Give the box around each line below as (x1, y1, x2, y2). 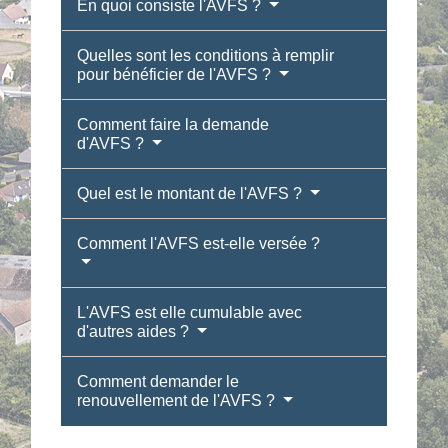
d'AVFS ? (77, 135, 149, 153)
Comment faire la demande (77, 116, 270, 134)
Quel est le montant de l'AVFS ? (77, 185, 307, 203)
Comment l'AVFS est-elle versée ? (77, 235, 321, 253)
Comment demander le (77, 373, 240, 391)
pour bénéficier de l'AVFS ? (77, 66, 276, 84)
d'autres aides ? (77, 323, 194, 341)
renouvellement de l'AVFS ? (77, 392, 280, 410)
